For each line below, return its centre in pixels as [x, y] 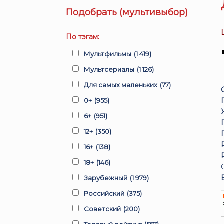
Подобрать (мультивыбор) [127, 12]
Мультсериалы [109, 69]
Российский [104, 193]
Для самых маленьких [121, 85]
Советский [102, 209]
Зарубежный [106, 178]
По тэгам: [83, 37]
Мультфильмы [108, 54]
